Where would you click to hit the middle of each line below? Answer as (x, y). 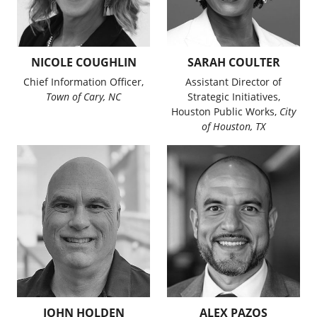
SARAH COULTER (234, 63)
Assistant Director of (234, 82)
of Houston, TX (234, 127)
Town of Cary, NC (83, 97)
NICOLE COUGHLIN (83, 63)
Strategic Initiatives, (234, 97)
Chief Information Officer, (83, 82)
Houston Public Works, (225, 112)
